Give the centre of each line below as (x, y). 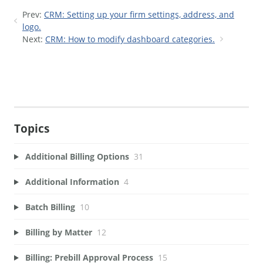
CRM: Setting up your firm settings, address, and (139, 15)
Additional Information (72, 181)
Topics (32, 129)
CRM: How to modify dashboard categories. (130, 39)
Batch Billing (50, 207)
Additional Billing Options (77, 156)
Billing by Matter (60, 232)
